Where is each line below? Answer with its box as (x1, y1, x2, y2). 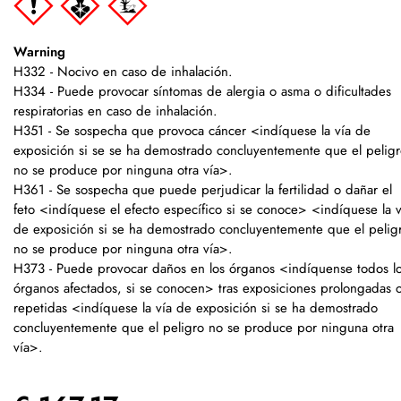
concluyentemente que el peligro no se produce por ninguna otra (13, 318, 394, 338)
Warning (13, 41, 65, 62)
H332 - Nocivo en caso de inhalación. (13, 62, 233, 82)
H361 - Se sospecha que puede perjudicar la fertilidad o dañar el (13, 180, 392, 200)
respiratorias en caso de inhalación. (13, 101, 218, 122)
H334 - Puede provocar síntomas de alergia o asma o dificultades (13, 81, 391, 102)
